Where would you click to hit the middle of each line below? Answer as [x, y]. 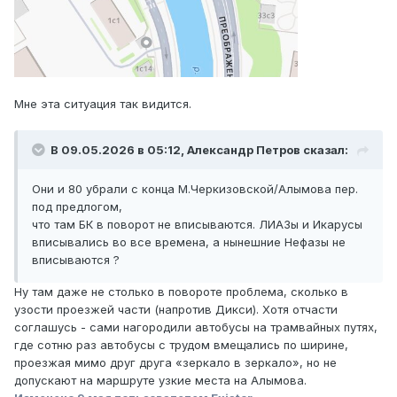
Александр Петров [244, 149]
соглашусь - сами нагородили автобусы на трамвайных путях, [196, 327]
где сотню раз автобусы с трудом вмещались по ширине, [181, 344]
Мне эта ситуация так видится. [103, 103]
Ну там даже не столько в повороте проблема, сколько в [181, 291]
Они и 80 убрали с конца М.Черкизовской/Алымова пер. [195, 188]
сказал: [324, 149]
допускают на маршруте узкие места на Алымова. [160, 380]
